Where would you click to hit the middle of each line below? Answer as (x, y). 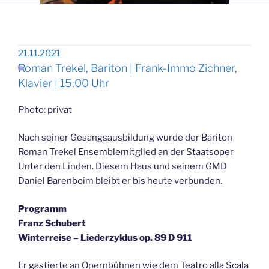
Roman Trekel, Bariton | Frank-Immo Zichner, (128, 68)
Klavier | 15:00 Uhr (64, 83)
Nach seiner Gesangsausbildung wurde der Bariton (125, 138)
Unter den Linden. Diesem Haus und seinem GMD (122, 167)
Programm (42, 209)
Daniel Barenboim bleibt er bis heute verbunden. (120, 181)
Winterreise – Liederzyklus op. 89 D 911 (105, 237)
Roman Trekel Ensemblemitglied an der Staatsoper (126, 152)
